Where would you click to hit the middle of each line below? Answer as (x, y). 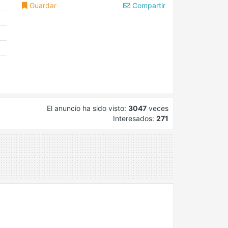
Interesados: (135, 119)
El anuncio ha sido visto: (88, 108)
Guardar (42, 5)
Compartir (148, 5)
